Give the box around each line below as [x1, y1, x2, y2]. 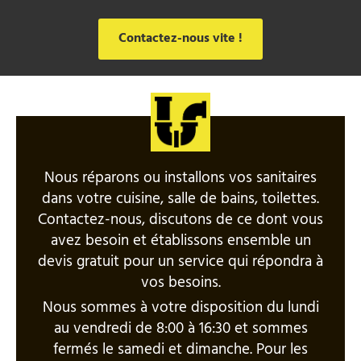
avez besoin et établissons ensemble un [50, 229, 311, 254]
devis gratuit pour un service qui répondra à [38, 250, 323, 275]
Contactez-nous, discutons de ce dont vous [38, 208, 323, 233]
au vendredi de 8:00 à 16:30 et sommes [53, 317, 308, 342]
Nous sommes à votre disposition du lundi [42, 296, 319, 321]
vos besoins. [140, 271, 221, 296]
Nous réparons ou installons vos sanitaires [44, 166, 317, 191]
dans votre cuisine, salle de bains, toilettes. [42, 187, 319, 212]
